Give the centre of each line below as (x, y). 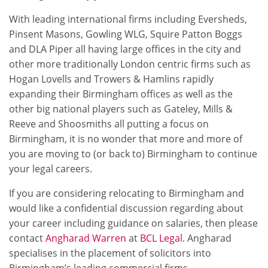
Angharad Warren (86, 238)
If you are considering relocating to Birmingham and (127, 193)
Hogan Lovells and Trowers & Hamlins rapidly (111, 79)
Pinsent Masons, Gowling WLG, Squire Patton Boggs (126, 34)
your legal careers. (51, 169)
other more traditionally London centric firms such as (130, 64)
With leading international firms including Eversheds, (128, 19)
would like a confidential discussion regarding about (126, 208)
